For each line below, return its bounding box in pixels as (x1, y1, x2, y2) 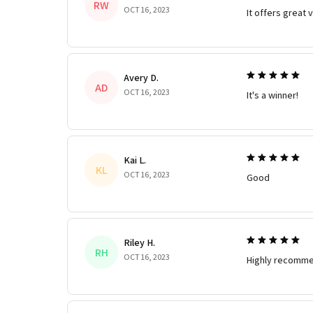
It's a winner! (247, 89, 298, 102)
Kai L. (124, 154, 146, 167)
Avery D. (124, 71, 159, 85)
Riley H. (124, 236, 155, 249)
